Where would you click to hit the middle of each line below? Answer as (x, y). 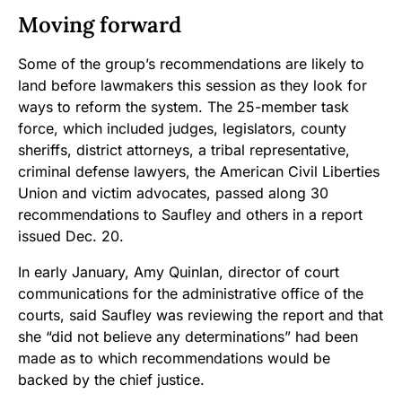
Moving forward (100, 25)
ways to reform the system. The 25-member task (184, 107)
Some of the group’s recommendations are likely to (191, 64)
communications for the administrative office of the (191, 294)
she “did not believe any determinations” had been (188, 337)
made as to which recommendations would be (174, 358)
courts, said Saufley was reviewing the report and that (201, 315)
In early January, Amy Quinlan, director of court (179, 272)
